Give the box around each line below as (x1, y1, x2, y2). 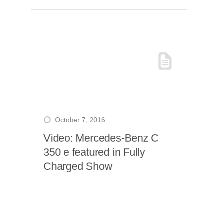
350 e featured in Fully (43, 146, 145, 158)
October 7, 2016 (55, 116, 105, 124)
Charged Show (43, 160, 112, 172)
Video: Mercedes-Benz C (43, 132, 159, 144)
